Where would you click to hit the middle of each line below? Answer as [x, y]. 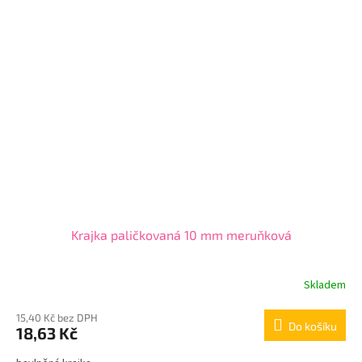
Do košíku [313, 326]
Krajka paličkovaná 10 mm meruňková [181, 234]
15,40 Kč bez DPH [57, 317]
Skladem [325, 286]
